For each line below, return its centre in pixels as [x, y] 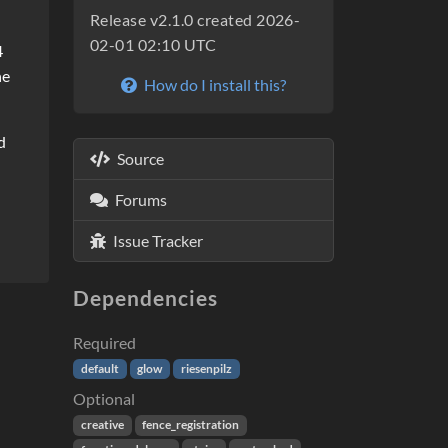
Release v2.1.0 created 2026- [195, 20]
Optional [104, 399]
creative [102, 425]
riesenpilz [206, 369]
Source [140, 159]
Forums [141, 200]
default [99, 369]
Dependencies [146, 298]
